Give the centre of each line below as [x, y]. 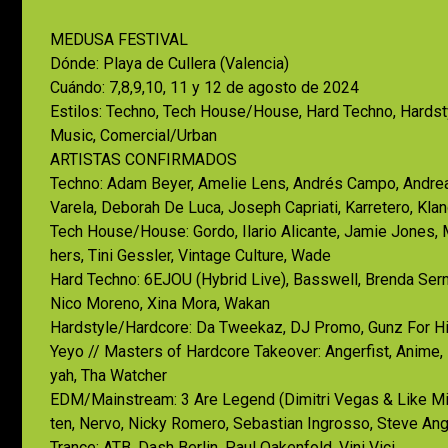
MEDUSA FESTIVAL [119, 40]
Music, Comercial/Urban [133, 136]
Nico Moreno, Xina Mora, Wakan [160, 304]
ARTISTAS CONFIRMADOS [143, 160]
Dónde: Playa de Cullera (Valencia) [169, 64]
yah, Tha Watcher [108, 376]
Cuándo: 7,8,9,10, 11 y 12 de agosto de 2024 [204, 88]
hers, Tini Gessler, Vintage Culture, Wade [190, 256]
